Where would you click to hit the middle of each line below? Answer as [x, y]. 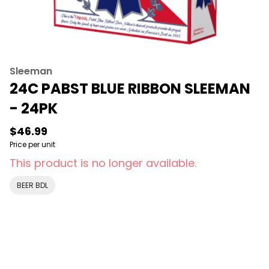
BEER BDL [32, 185]
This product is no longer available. [103, 163]
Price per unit [32, 144]
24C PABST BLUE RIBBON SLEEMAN [130, 89]
